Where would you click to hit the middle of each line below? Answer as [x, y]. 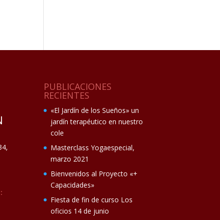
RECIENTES [67, 95]
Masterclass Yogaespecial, [93, 147]
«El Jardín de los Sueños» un [95, 110]
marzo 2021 [70, 159]
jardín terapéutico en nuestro [97, 121]
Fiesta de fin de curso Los [92, 199]
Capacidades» [73, 185]
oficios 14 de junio [80, 211]
